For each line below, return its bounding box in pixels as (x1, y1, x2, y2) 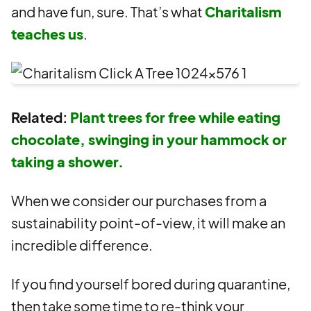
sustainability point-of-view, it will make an (11, 214, 285, 231)
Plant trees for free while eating (70, 108, 280, 126)
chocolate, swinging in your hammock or (11, 131, 287, 148)
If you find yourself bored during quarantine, (11, 275, 290, 292)
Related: (11, 108, 68, 126)
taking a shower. (11, 153, 124, 170)
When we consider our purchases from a (11, 192, 267, 209)
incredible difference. (11, 236, 153, 253)
